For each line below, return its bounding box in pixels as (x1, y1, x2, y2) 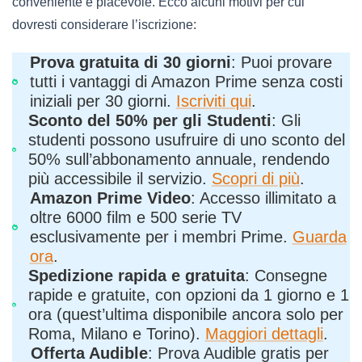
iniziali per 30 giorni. (29, 92, 176, 111)
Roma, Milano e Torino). (27, 325, 205, 343)
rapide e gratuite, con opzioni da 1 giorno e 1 (27, 286, 349, 305)
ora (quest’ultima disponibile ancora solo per (27, 305, 343, 324)
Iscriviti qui (175, 92, 251, 111)
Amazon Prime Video (29, 189, 191, 208)
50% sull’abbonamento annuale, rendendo (27, 150, 330, 169)
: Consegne (244, 267, 327, 285)
